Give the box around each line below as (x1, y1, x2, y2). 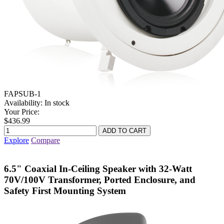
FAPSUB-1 (4, 89, 41, 98)
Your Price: (4, 107, 39, 116)
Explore (4, 136, 29, 145)
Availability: (4, 98, 42, 107)
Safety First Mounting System (4, 185, 126, 196)
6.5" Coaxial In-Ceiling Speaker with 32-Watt (4, 163, 192, 174)
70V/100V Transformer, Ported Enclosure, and (4, 174, 195, 185)
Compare (31, 136, 60, 145)
